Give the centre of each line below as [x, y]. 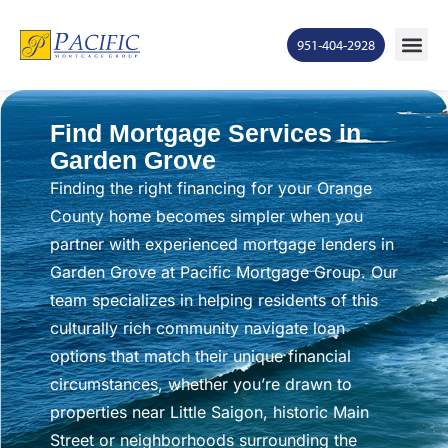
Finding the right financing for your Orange [211, 188]
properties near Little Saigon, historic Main [209, 412]
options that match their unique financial [200, 356]
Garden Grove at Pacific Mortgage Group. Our [224, 272]
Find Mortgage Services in [205, 133]
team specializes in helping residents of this [214, 300]
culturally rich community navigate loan [197, 328]
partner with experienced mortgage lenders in [222, 244]
